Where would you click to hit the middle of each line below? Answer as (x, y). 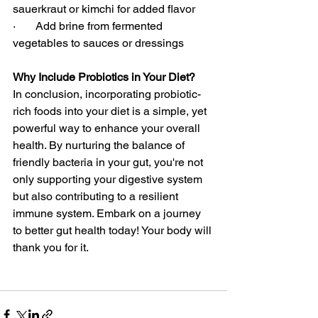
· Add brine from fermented (89, 26)
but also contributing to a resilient (97, 196)
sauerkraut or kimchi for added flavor (104, 9)
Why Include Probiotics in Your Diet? (104, 77)
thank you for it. (51, 247)
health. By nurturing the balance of (100, 145)
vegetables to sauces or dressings (98, 43)
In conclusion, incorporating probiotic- (107, 94)
